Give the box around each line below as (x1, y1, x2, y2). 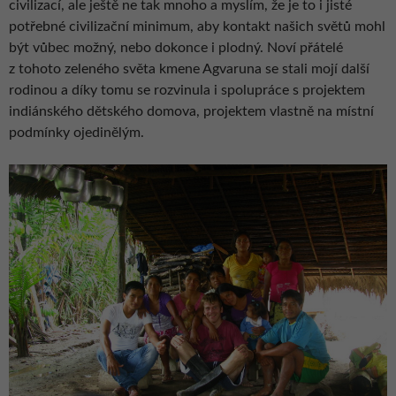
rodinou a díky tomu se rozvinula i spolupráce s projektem (9, 83, 365, 98)
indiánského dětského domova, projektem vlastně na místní (9, 104, 374, 119)
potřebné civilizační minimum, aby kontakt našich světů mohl (9, 19, 385, 34)
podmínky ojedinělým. (9, 126, 144, 141)
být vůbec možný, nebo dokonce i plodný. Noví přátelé (9, 41, 343, 56)
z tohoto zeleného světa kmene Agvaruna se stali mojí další (9, 62, 369, 77)
